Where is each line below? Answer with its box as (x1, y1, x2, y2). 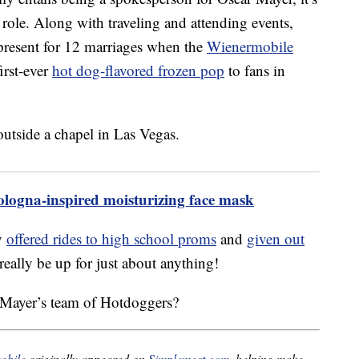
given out (247, 228, 305, 249)
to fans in (224, 60, 285, 81)
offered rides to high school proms (6, 228, 216, 249)
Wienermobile (207, 36, 293, 57)
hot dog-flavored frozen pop (52, 60, 224, 81)
